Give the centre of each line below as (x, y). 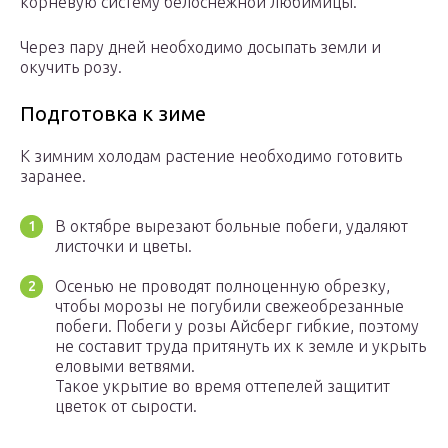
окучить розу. (71, 67)
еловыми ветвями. (125, 366)
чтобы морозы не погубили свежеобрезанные (229, 306)
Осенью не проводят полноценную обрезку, (222, 286)
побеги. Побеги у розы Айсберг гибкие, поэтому (237, 326)
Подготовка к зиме (113, 114)
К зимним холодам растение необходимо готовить (211, 156)
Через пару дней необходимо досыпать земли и (200, 47)
